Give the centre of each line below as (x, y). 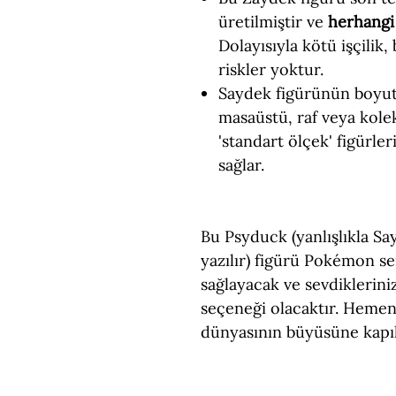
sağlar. (241, 165)
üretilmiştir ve (273, 22)
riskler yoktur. (271, 69)
